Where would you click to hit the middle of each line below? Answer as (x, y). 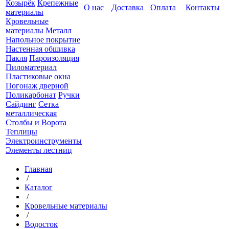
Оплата (163, 7)
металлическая (31, 113)
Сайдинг (21, 104)
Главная (38, 169)
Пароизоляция (54, 58)
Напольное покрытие (43, 40)
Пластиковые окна (38, 76)
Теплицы (21, 132)
